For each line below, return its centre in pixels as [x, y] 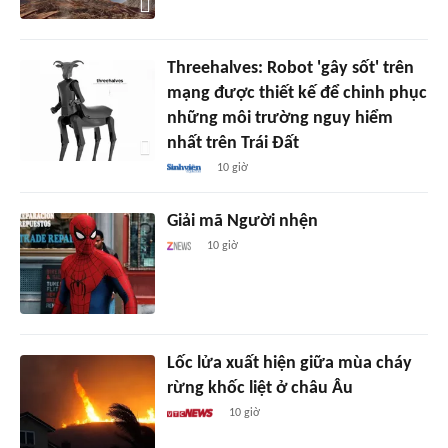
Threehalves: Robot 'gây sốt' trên [290, 69]
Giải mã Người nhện [242, 222]
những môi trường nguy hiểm [279, 119]
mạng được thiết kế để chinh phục [296, 94]
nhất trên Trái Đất [232, 144]
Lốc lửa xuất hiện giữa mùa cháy [289, 364]
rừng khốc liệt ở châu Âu [259, 389]
